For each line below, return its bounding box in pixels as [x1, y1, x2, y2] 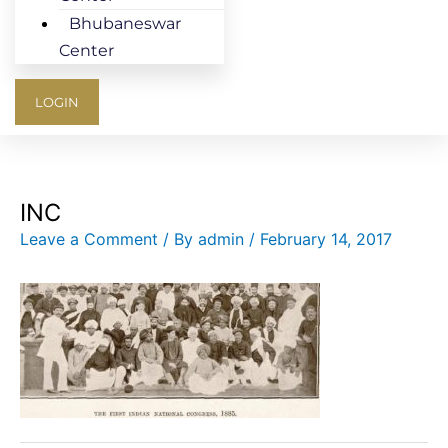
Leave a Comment [20, 228, 158, 249]
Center [59, 40, 114, 60]
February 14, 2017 [260, 228, 392, 249]
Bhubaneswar [69, 13, 181, 33]
